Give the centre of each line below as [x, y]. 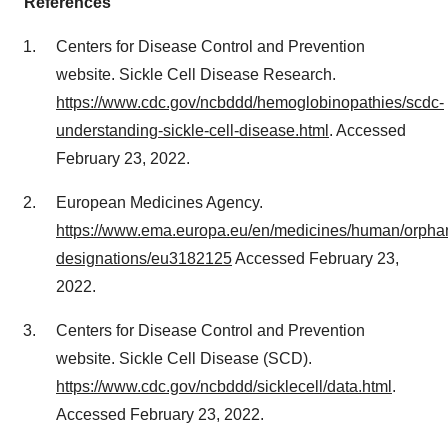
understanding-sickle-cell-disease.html [192, 130]
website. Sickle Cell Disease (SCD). [184, 358]
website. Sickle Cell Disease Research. [196, 74]
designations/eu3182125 [144, 258]
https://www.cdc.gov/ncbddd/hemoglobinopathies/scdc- [250, 102]
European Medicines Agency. [159, 202]
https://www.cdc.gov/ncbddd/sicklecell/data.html [224, 386]
